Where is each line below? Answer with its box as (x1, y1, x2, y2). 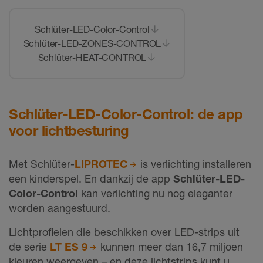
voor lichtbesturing (9, 122, 129, 139)
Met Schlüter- (9, 157, 75, 170)
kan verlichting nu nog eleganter (78, 186, 232, 200)
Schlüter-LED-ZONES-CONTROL (23, 38, 161, 50)
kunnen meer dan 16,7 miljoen (97, 240, 244, 253)
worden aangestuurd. (9, 201, 110, 214)
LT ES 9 (50, 240, 87, 253)
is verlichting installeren (137, 157, 252, 170)
